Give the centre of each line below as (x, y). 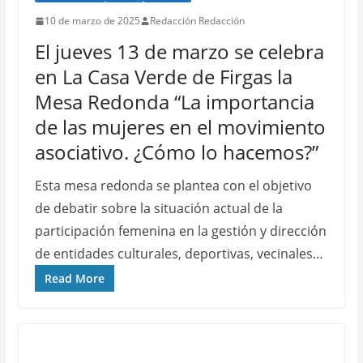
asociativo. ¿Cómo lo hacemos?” (176, 152)
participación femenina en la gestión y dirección (180, 231)
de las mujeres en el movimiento (180, 127)
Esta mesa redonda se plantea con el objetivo (173, 186)
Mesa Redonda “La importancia (174, 102)
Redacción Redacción (197, 21)
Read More (74, 278)
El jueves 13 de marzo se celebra (179, 51)
